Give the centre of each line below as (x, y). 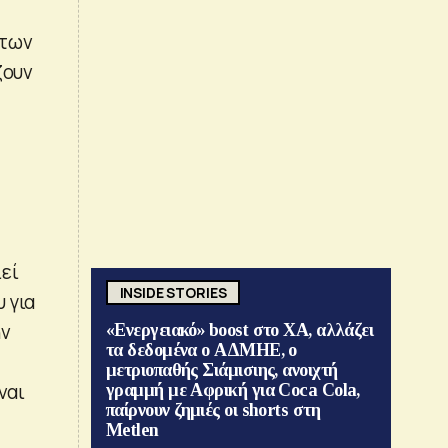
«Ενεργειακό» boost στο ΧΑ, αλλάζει (240, 330)
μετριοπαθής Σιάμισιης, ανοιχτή (222, 370)
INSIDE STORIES (173, 292)
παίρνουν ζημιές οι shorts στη (213, 410)
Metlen (132, 430)
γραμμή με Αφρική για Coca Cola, (233, 390)
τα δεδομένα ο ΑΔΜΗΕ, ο (201, 350)
